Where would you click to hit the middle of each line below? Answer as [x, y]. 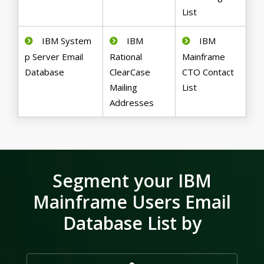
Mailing [124, 88]
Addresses [132, 103]
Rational [126, 57]
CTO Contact [208, 72]
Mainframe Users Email [132, 202]
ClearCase [130, 72]
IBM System [67, 41]
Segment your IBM [132, 181]
